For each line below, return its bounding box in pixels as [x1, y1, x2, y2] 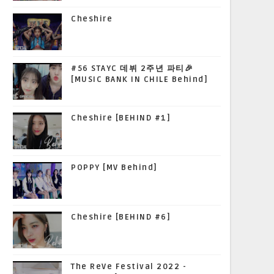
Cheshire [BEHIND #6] [71, 212, 171, 222]
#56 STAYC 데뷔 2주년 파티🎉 [71, 63, 193, 73]
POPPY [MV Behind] [71, 162, 158, 172]
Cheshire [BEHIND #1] [71, 113, 171, 123]
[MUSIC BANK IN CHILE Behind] [71, 74, 208, 84]
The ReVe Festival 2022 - [71, 261, 187, 272]
